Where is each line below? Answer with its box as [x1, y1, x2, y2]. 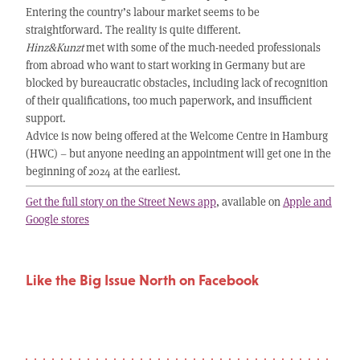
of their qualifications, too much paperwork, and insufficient [25, 92, 312, 108]
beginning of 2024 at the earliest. [25, 163, 181, 179]
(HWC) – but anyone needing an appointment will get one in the [25, 145, 331, 162]
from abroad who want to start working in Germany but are [25, 57, 305, 73]
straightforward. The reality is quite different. [25, 22, 241, 38]
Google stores [25, 211, 89, 227]
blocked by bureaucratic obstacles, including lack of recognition [25, 75, 328, 91]
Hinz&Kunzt [25, 39, 86, 55]
